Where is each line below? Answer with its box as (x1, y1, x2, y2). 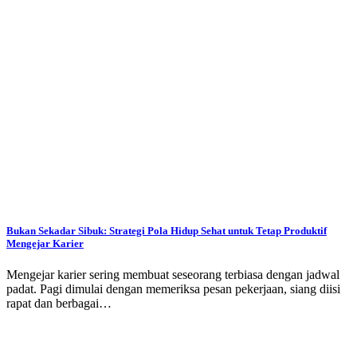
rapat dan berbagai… (6, 296, 112, 310)
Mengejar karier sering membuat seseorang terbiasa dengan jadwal (6, 267, 339, 281)
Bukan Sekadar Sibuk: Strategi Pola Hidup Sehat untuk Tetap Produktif (6, 224, 327, 237)
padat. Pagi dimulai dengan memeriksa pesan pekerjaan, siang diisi (6, 281, 340, 296)
